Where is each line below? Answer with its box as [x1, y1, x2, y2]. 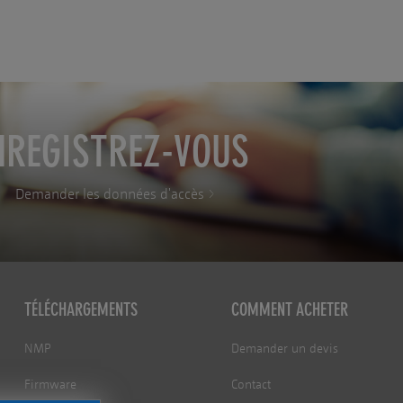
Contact [231, 377, 272, 393]
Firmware [23, 377, 76, 393]
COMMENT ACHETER [231, 299, 349, 321]
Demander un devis [231, 341, 339, 357]
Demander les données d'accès [15, 184, 204, 202]
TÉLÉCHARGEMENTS [23, 299, 138, 321]
